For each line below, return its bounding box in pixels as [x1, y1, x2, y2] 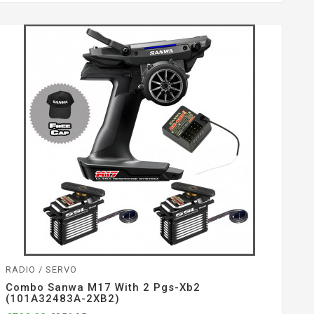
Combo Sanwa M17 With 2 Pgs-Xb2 [5, 280, 200, 294]
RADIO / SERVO [5, 264, 77, 275]
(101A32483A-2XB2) [5, 292, 120, 305]
